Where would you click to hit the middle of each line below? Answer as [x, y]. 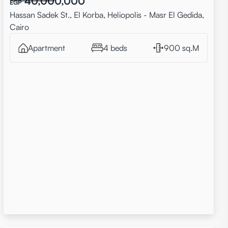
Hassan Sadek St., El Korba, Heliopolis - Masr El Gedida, [107, 15]
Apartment [46, 48]
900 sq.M [181, 48]
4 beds [115, 48]
